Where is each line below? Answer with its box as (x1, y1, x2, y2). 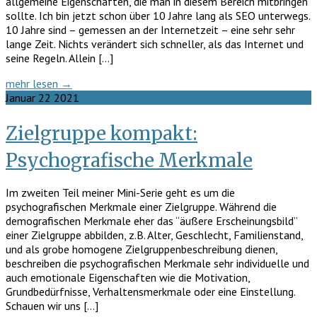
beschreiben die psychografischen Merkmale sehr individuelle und (6, 255, 309, 270)
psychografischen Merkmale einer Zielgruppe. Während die (6, 199, 277, 214)
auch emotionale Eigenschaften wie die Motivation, (6, 270, 250, 284)
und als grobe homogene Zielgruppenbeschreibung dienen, (6, 241, 277, 256)
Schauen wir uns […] (6, 298, 98, 313)
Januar (6, 91, 38, 105)
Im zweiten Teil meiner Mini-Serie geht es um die (6, 185, 235, 200)
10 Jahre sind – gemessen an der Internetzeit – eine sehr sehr (6, 23, 295, 38)
